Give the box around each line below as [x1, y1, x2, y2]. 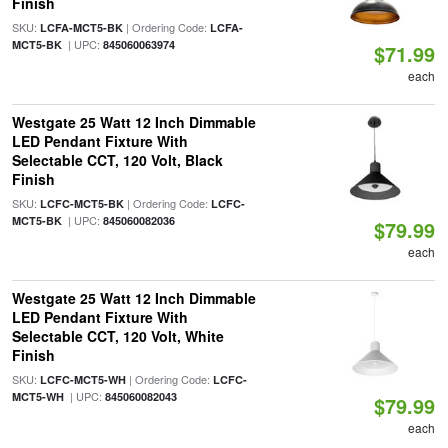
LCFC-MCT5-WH [39, 372, 126, 387]
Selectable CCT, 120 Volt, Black [11, 150, 223, 170]
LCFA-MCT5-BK [39, 20, 123, 35]
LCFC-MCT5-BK [39, 196, 124, 211]
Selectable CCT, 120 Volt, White [11, 326, 224, 346]
